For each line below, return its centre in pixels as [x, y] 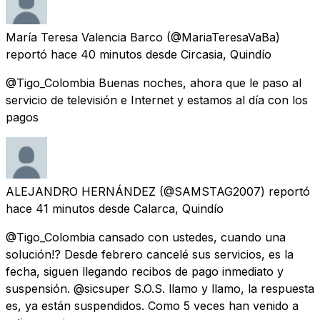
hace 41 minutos [50, 208]
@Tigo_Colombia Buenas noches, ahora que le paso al [154, 82]
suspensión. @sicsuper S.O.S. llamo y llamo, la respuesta [160, 288]
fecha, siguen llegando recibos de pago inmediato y [145, 271]
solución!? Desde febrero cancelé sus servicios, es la [150, 254]
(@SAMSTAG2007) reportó [235, 191]
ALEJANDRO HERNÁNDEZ [81, 191]
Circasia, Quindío [226, 54]
